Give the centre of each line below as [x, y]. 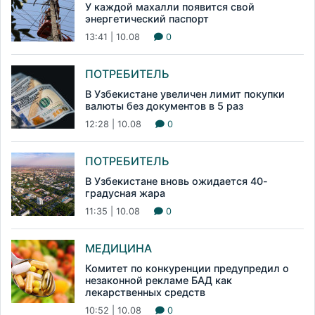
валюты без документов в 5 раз [164, 106]
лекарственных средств [145, 292]
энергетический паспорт [147, 19]
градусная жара [125, 193]
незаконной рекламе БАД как [159, 281]
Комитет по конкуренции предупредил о [187, 269]
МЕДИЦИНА [118, 249]
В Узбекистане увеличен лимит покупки [185, 94]
